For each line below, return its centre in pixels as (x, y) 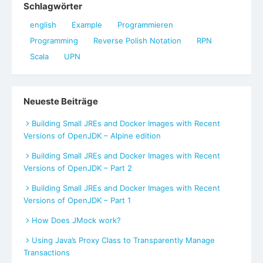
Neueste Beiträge (61, 102)
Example (87, 25)
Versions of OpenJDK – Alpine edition (92, 135)
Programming (54, 41)
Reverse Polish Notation (137, 41)
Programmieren (145, 25)
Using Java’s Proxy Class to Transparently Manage (123, 240)
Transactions (47, 252)
